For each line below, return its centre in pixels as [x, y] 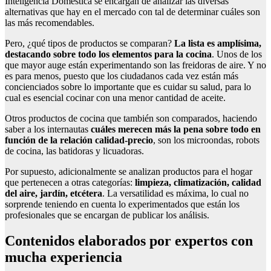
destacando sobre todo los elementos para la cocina [108, 54]
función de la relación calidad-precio [79, 140]
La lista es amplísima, [218, 44]
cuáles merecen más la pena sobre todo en [176, 129]
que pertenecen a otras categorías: [70, 183]
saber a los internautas [48, 129]
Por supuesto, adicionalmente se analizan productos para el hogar [129, 172]
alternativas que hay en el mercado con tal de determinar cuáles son [132, 12]
